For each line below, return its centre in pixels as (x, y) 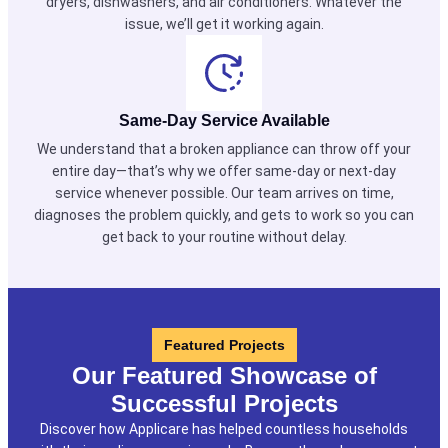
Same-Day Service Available (224, 120)
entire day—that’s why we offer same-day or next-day (224, 171)
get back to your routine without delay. (224, 237)
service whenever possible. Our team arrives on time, (224, 193)
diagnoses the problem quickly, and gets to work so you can (224, 215)
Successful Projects (224, 403)
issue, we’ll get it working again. (224, 24)
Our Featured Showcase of (224, 375)
